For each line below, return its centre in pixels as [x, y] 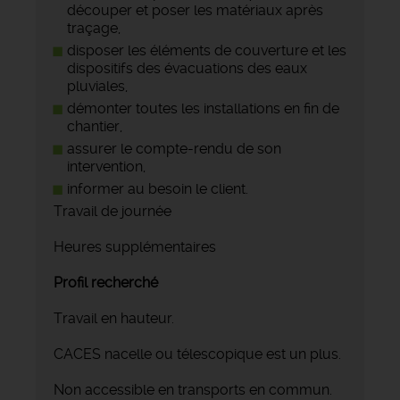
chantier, [95, 126]
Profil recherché [106, 282]
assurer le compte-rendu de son [174, 148]
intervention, [106, 166]
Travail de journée [114, 211]
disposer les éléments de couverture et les [207, 50]
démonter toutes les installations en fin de [203, 108]
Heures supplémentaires [135, 246]
